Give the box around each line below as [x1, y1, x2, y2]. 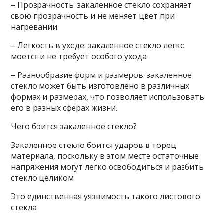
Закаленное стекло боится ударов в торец [11, 140, 177, 150]
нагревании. [11, 21, 59, 32]
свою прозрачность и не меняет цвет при [11, 10, 175, 21]
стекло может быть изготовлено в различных [11, 80, 190, 91]
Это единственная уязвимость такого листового [11, 191, 201, 202]
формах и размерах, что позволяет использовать [11, 91, 205, 102]
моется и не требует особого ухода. [11, 51, 148, 62]
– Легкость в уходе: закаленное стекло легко [11, 40, 185, 51]
